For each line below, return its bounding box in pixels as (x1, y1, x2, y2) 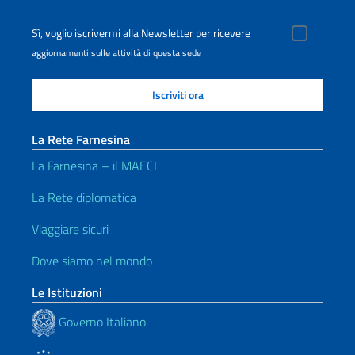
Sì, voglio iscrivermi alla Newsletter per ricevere (32, 25, 250, 42)
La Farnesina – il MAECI (32, 156, 157, 175)
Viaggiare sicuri (32, 219, 109, 239)
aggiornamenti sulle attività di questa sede (32, 45, 201, 60)
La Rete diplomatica (32, 188, 136, 207)
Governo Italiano (55, 311, 146, 331)
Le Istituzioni (32, 283, 102, 302)
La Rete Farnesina (32, 130, 130, 149)
